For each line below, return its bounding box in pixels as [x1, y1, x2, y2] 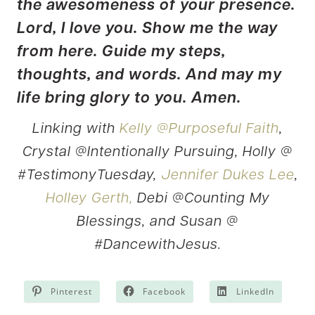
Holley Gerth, [45, 191, 133, 206]
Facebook [143, 285, 186, 297]
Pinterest [51, 285, 92, 297]
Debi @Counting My [132, 191, 270, 206]
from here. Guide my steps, [17, 44, 226, 60]
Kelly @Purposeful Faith [120, 122, 279, 136]
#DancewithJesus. [94, 238, 221, 252]
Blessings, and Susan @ [77, 214, 238, 229]
